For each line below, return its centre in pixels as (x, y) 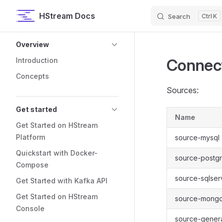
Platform (30, 137)
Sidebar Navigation (50, 38)
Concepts (32, 76)
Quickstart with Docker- (57, 153)
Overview (32, 44)
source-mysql (197, 138)
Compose (32, 165)
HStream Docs (67, 16)
